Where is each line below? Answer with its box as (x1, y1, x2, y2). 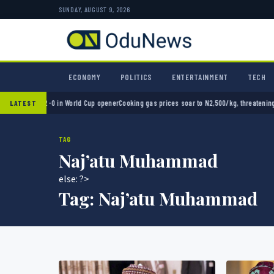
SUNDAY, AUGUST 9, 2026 (59, 5, 130, 13)
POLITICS (120, 72, 153, 82)
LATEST (10, 98, 37, 107)
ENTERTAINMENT (172, 72, 228, 82)
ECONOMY (68, 72, 101, 82)
